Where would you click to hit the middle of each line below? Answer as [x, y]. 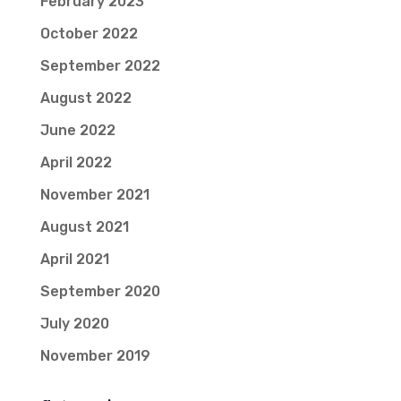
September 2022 [100, 66]
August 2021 [84, 227]
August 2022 [85, 98]
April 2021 [74, 259]
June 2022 [77, 130]
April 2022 [76, 162]
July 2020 [74, 324]
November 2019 [95, 356]
